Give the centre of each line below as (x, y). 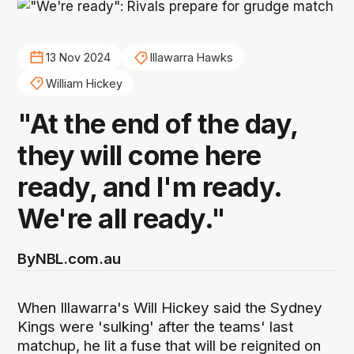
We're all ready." (122, 219)
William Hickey (84, 83)
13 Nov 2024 (78, 58)
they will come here (139, 156)
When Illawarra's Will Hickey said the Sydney (170, 307)
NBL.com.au (78, 259)
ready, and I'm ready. (150, 187)
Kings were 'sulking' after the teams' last (156, 326)
